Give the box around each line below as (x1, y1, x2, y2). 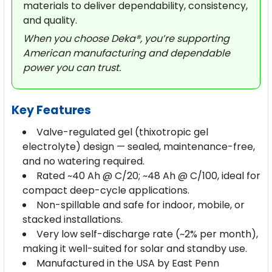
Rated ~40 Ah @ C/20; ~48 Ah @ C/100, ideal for (36, 169, 260, 183)
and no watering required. (22, 154, 144, 169)
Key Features (12, 102, 91, 119)
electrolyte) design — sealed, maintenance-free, (22, 140, 255, 154)
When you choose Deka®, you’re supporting (23, 32, 229, 46)
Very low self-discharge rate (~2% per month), (36, 227, 258, 242)
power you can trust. (23, 61, 121, 75)
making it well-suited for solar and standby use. (22, 242, 247, 256)
